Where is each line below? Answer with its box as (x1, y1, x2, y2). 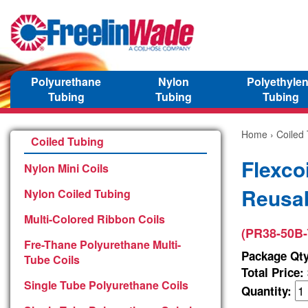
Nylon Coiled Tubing (24, 185, 131, 201)
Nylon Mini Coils (24, 159, 109, 176)
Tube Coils (24, 251, 80, 267)
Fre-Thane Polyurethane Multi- (24, 236, 181, 252)
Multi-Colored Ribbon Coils (24, 210, 165, 227)
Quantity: (241, 282, 295, 299)
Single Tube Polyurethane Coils (24, 276, 188, 293)
